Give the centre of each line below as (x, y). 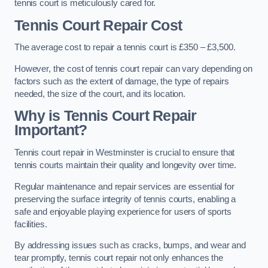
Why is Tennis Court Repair (106, 116)
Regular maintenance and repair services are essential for (124, 186)
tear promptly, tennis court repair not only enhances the (119, 258)
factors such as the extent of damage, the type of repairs (122, 81)
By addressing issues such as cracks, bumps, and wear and (130, 246)
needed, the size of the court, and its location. (100, 94)
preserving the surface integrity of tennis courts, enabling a (125, 199)
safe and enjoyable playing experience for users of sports (123, 211)
